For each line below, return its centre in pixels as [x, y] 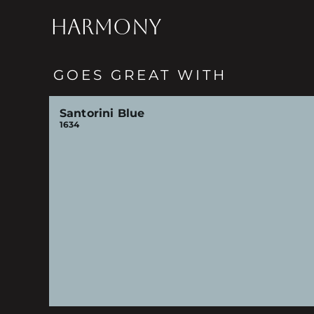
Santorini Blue [102, 113]
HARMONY [106, 27]
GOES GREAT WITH [140, 75]
